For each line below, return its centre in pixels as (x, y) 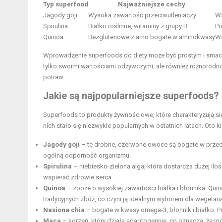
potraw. (54, 77)
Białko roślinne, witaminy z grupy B (138, 26)
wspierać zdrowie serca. (78, 177)
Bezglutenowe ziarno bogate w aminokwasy (152, 37)
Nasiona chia (64, 210)
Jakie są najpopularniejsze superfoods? (131, 96)
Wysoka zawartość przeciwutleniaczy (142, 15)
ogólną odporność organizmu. (87, 156)
